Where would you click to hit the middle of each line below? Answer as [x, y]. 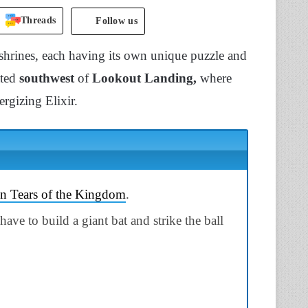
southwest [47, 78]
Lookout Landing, [144, 78]
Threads [38, 20]
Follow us [117, 21]
